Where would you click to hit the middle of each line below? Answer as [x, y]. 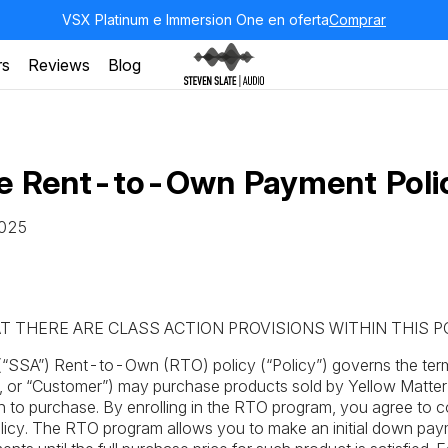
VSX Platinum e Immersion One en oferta [195, 19]
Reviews [59, 64]
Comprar [357, 19]
